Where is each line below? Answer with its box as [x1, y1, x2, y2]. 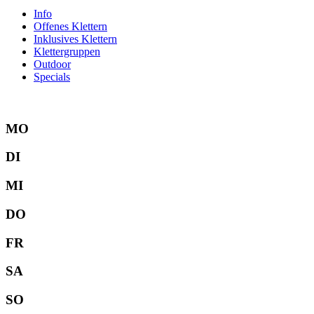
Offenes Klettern [34, 20, 107, 32]
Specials [34, 70, 70, 83]
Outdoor [34, 57, 71, 70]
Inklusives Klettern [34, 32, 117, 45]
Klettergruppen [34, 45, 100, 57]
